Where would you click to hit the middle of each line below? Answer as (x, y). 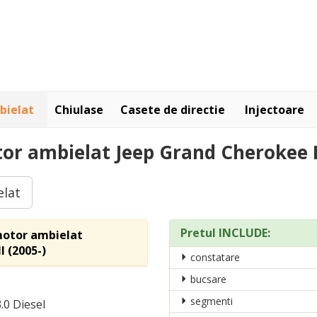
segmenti (210, 301)
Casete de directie (173, 110)
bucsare (207, 279)
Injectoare (275, 110)
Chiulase (79, 110)
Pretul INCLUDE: (225, 233)
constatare (214, 257)
